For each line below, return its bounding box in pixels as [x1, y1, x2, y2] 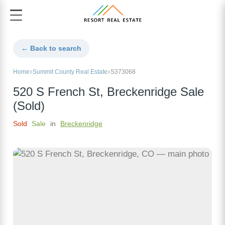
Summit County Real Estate [33, 68, 107, 76]
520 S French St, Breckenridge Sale [13, 85, 204, 99]
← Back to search [21, 44, 81, 53]
